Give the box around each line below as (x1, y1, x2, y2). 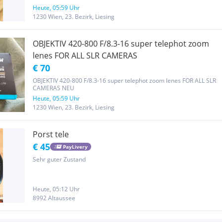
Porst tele (33, 129, 69, 140)
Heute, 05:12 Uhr (33, 185, 80, 193)
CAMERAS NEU (33, 84, 74, 92)
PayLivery (62, 143, 88, 150)
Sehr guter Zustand (33, 155, 86, 164)
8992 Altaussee (33, 194, 75, 202)
